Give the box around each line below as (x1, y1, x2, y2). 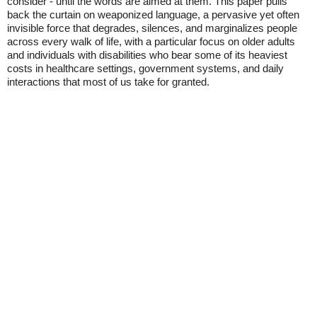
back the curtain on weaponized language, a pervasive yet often (7, 8, 299, 21)
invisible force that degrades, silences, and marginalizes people (7, 22, 297, 34)
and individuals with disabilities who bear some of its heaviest (7, 49, 287, 61)
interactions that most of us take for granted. (7, 76, 209, 88)
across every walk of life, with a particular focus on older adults (7, 35, 295, 47)
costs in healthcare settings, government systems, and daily (7, 62, 284, 74)
